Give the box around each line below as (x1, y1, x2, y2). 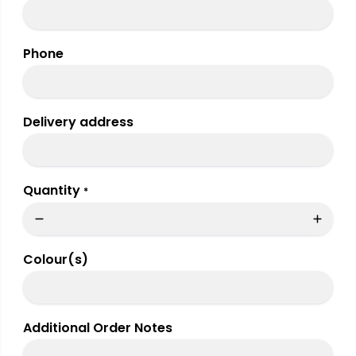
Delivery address (23, 113, 133, 132)
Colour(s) (23, 250, 88, 269)
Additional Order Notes (23, 319, 172, 338)
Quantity (23, 181, 80, 200)
